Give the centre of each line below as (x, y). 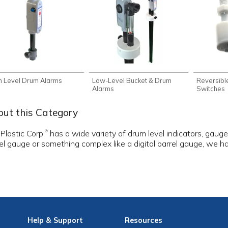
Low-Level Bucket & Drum (132, 80)
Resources (144, 220)
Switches (211, 88)
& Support (63, 220)
